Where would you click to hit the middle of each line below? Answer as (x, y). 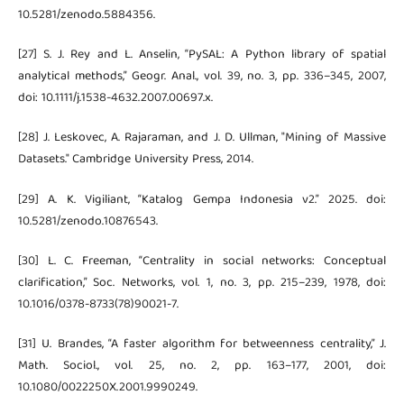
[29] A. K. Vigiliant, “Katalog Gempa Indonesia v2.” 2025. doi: (202, 200)
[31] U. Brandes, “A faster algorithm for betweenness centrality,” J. (202, 344)
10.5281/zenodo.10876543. (87, 221)
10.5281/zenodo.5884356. (86, 16)
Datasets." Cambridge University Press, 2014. (135, 160)
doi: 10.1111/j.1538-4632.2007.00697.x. (115, 99)
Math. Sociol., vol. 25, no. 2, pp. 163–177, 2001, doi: (202, 366)
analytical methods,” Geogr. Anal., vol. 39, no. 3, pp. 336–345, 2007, (202, 77)
